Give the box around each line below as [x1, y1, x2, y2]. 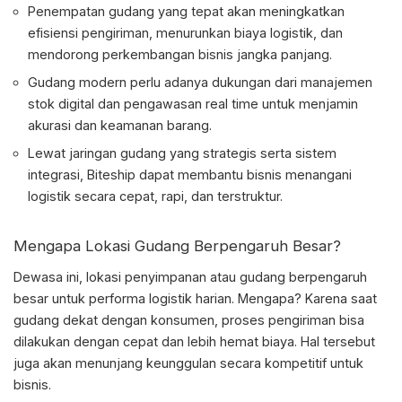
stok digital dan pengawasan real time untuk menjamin [28, 96, 358, 112]
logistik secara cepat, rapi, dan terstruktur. [28, 188, 283, 205]
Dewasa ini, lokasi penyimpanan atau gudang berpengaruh [13, 269, 367, 285]
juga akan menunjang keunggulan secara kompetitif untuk [13, 355, 363, 371]
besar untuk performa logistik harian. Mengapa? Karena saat [13, 291, 377, 307]
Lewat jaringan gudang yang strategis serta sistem [28, 145, 336, 162]
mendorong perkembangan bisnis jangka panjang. [28, 47, 332, 63]
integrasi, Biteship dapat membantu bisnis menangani [28, 167, 352, 183]
